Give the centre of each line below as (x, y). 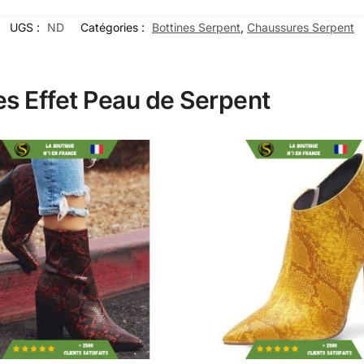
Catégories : (114, 27)
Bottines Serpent (196, 27)
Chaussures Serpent (301, 27)
